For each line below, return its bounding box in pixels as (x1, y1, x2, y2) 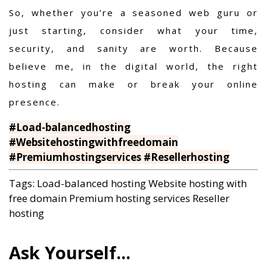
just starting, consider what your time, (9, 24, 258, 36)
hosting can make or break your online (9, 77, 258, 90)
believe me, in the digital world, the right (9, 60, 258, 72)
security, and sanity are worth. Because (9, 42, 258, 54)
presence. (9, 95, 60, 108)
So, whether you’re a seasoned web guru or (9, 6, 258, 18)
